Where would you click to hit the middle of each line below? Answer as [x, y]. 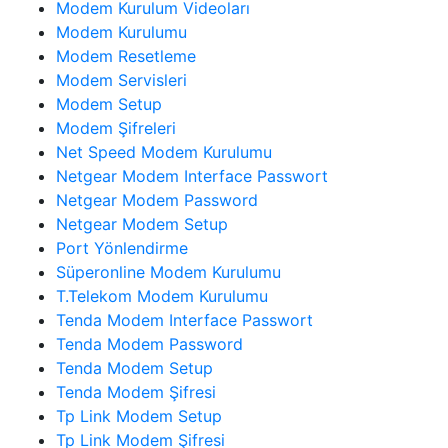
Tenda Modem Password [149, 343]
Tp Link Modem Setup [139, 415]
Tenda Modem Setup [134, 367]
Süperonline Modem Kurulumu [168, 271]
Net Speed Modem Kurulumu [164, 151]
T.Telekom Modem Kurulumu [162, 295]
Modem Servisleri [121, 79]
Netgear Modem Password [157, 199]
